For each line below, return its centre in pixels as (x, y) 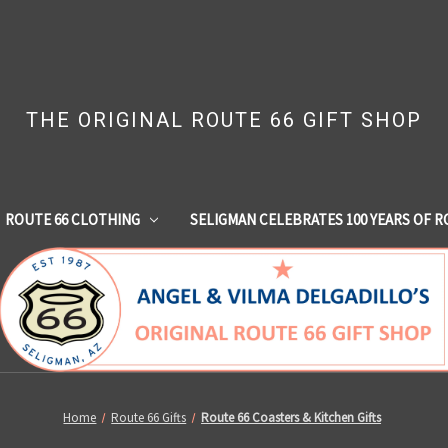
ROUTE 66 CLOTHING (72, 219)
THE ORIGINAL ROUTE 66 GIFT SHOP (223, 120)
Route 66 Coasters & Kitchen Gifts (291, 417)
